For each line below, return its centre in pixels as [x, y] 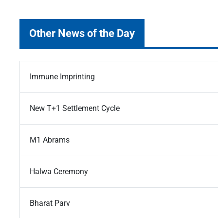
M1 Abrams [50, 140]
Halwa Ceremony [59, 172]
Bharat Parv [50, 203]
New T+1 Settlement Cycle [75, 109]
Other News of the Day [82, 33]
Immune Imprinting [62, 77]
